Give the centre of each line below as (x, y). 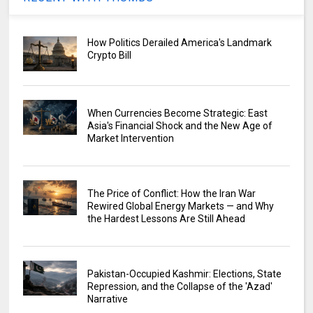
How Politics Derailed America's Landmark (179, 43)
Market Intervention (130, 139)
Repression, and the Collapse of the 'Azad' (180, 287)
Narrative (107, 299)
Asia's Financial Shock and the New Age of (180, 126)
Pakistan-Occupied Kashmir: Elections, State (184, 274)
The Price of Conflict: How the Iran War (171, 194)
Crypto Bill (109, 56)
